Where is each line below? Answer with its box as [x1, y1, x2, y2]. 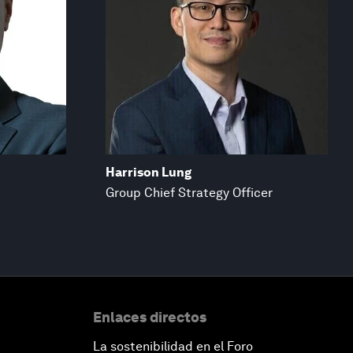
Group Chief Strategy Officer [105, 185, 273, 201]
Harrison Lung [105, 165, 191, 180]
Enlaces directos [93, 309, 206, 326]
